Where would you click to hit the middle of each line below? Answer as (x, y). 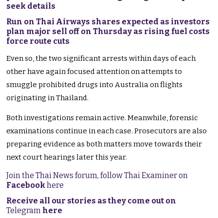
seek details (31, 6)
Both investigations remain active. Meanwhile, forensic (102, 118)
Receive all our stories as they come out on (91, 201)
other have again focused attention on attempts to (94, 72)
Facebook (26, 185)
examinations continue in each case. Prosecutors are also (107, 131)
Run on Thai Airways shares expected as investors (108, 22)
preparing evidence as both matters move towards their (104, 144)
